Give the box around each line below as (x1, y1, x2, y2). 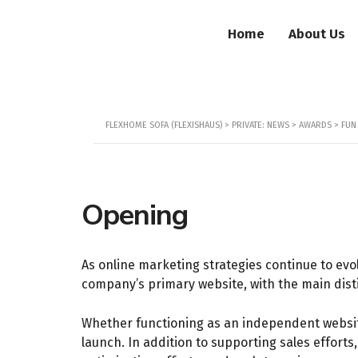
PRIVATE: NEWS (232, 120, 289, 130)
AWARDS (299, 120, 332, 130)
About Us (288, 26, 346, 42)
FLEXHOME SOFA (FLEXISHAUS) (105, 120, 222, 130)
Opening (82, 196, 188, 235)
